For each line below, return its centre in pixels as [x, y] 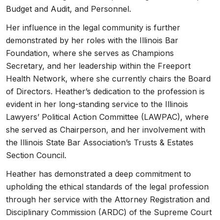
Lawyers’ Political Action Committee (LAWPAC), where [107, 117]
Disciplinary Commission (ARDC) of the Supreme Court [109, 212]
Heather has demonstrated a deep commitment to [98, 174]
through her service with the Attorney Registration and [108, 199]
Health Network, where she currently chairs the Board [108, 79]
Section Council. [36, 155]
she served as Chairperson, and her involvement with [106, 130]
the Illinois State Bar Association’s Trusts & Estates [100, 142]
